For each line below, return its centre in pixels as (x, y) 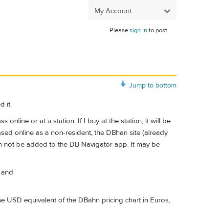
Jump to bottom (153, 85)
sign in (138, 30)
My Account (113, 11)
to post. (158, 30)
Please (120, 30)
